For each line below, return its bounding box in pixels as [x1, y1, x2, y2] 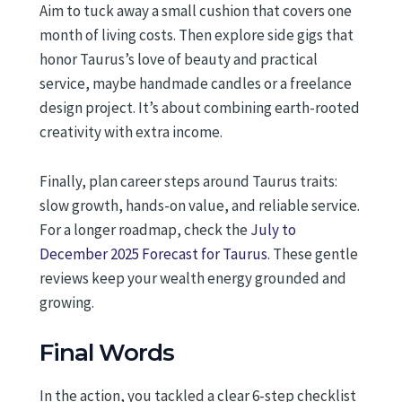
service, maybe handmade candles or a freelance [39, 74, 352, 94]
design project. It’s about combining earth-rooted [39, 98, 360, 118]
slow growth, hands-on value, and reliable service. [39, 195, 360, 215]
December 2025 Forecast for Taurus [39, 243, 267, 264]
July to [250, 219, 296, 240]
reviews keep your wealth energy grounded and [39, 267, 346, 288]
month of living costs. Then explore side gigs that [39, 25, 354, 46]
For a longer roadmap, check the [39, 219, 250, 240]
